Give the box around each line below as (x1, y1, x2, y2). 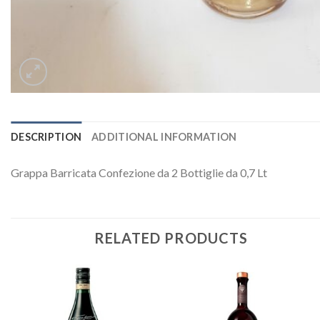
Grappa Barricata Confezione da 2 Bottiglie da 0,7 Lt (11, 166, 267, 179)
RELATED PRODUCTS (94, 229, 248, 246)
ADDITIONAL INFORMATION (91, 131, 237, 143)
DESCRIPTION (11, 131, 82, 143)
